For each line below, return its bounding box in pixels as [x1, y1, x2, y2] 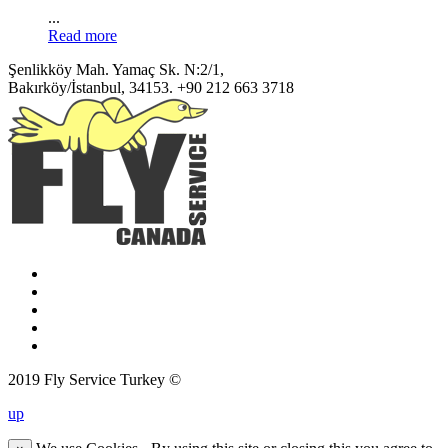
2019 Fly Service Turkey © [8, 371, 181, 389]
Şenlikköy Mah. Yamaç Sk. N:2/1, [8, 61, 224, 79]
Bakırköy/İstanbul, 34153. [8, 79, 177, 97]
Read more [48, 27, 117, 45]
